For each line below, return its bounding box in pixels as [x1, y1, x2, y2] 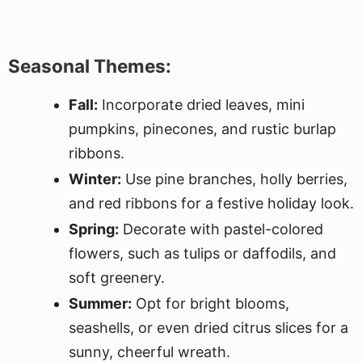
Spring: [69, 221, 119, 238]
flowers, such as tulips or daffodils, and [69, 245, 336, 262]
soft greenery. [69, 269, 165, 286]
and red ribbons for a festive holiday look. [69, 195, 354, 212]
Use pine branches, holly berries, [121, 170, 347, 187]
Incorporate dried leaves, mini [98, 96, 305, 113]
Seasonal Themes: [8, 55, 171, 77]
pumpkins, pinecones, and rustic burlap [69, 120, 336, 137]
